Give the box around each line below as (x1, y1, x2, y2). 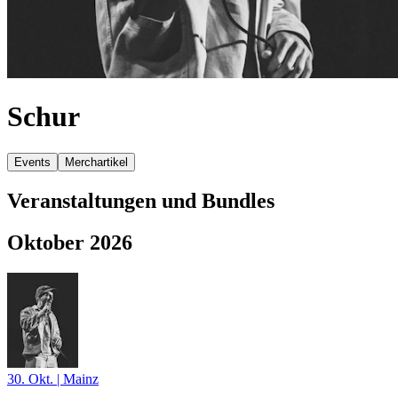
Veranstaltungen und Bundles (7, 188, 275, 212)
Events (14, 155, 51, 169)
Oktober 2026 (7, 230, 132, 254)
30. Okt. (7, 370, 57, 386)
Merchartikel (65, 155, 128, 169)
